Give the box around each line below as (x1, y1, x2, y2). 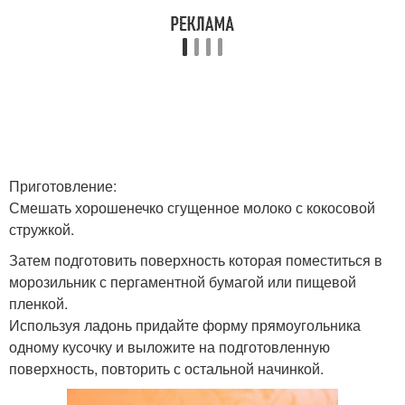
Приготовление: (9, 175, 117, 196)
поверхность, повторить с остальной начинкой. (9, 358, 324, 379)
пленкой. (9, 293, 68, 314)
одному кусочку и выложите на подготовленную (9, 336, 330, 357)
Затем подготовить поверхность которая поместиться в (9, 250, 382, 270)
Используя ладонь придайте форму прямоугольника (9, 315, 361, 335)
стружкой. (9, 219, 74, 240)
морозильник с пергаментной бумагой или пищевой (9, 271, 356, 292)
